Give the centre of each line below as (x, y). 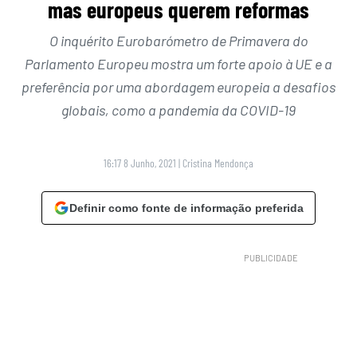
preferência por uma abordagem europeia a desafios (178, 87)
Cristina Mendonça (218, 163)
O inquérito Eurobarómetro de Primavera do (178, 41)
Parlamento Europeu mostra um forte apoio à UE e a (178, 64)
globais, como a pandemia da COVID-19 (178, 110)
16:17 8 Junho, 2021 (140, 163)
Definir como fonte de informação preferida (186, 208)
